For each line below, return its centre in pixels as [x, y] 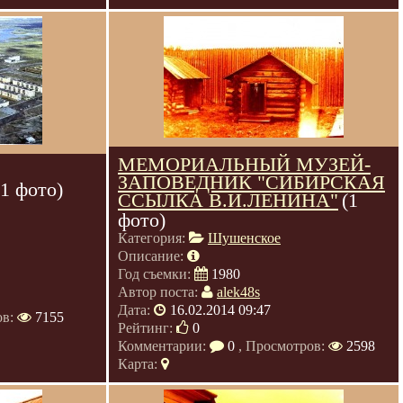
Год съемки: [156, 274]
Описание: [152, 256]
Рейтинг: [147, 328]
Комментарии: [164, 346]
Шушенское [244, 238]
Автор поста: [160, 292]
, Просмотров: [282, 346]
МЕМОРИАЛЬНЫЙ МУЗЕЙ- [244, 164]
